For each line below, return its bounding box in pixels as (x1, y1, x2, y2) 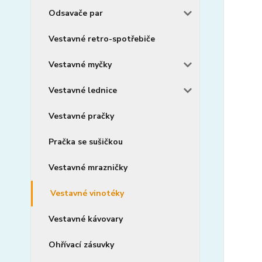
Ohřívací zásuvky (49, 239, 114, 250)
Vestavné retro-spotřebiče (49, 33, 155, 44)
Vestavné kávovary (49, 213, 123, 225)
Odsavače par (49, 8, 103, 19)
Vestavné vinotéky (50, 188, 124, 199)
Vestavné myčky (49, 59, 112, 70)
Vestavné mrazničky (49, 162, 127, 173)
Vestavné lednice (49, 85, 117, 96)
